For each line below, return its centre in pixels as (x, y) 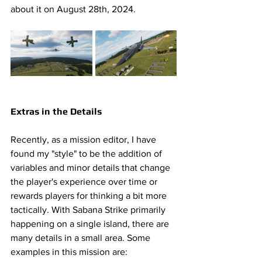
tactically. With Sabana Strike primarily (89, 209)
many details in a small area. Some (82, 237)
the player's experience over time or (85, 181)
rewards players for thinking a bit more (90, 195)
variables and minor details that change (92, 167)
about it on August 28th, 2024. (75, 9)
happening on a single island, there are (91, 223)
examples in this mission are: (70, 251)
